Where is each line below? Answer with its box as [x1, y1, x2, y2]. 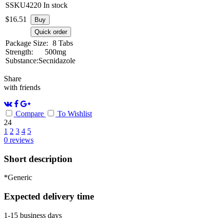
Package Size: [5, 38, 48, 47]
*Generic [4, 173, 32, 182]
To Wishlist [57, 109, 92, 118]
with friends [4, 83, 40, 91]
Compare [16, 109, 44, 118]
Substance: [5, 56, 38, 65]
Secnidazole [38, 56, 75, 65]
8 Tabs [53, 38, 73, 47]
